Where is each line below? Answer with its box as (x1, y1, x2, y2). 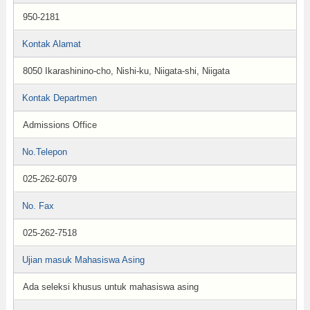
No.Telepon (21, 147, 67, 157)
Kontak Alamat (21, 39, 81, 49)
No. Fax (21, 201, 54, 211)
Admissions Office (22, 120, 97, 130)
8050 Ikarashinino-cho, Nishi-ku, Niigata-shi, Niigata (22, 66, 230, 76)
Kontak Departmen (21, 93, 97, 103)
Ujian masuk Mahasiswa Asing (21, 255, 145, 265)
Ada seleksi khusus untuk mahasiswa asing (22, 282, 199, 292)
